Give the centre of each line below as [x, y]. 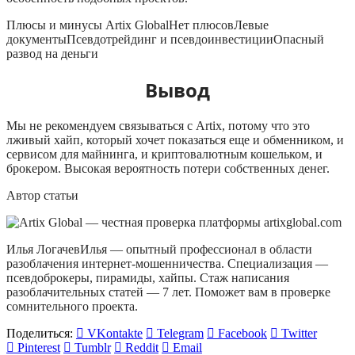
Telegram [180, 333]
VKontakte [115, 333]
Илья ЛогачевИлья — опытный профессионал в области [159, 249]
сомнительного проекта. [72, 306]
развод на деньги [52, 54]
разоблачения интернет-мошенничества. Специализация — [167, 263]
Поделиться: [40, 333]
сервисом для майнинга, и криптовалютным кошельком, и [164, 154]
